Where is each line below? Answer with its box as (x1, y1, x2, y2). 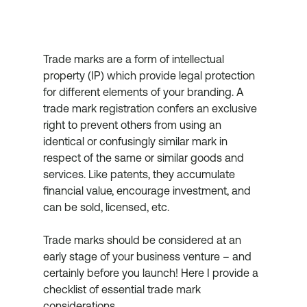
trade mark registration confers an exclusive (42, 102, 260, 115)
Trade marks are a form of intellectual (42, 53, 227, 66)
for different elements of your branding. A (42, 86, 247, 99)
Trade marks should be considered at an (42, 234, 244, 247)
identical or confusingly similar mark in (42, 135, 230, 148)
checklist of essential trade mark (42, 283, 204, 296)
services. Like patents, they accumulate (42, 168, 238, 181)
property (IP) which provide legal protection (42, 69, 258, 82)
